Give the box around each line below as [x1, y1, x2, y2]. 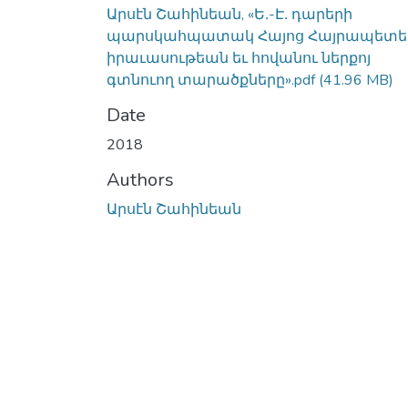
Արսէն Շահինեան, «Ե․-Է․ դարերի [107, 4, 352, 25]
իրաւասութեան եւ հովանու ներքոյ [107, 47, 371, 68]
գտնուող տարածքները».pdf [107, 69, 315, 90]
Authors [107, 167, 174, 192]
